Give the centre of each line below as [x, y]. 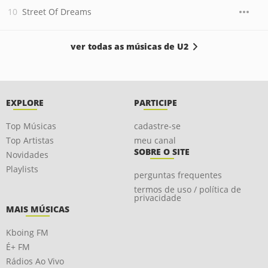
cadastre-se [157, 126]
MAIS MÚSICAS [38, 209]
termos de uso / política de [188, 189]
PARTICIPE [156, 103]
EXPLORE [25, 103]
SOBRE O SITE [162, 152]
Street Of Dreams [57, 12]
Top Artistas [30, 140]
